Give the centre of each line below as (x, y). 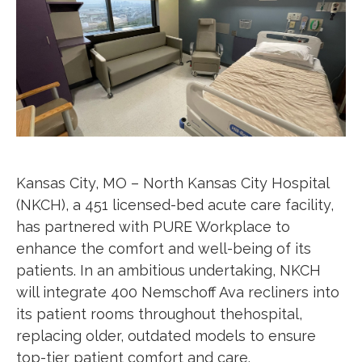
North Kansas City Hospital (236, 183)
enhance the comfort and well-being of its (164, 248)
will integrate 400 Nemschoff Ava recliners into (178, 292)
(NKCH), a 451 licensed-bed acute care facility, (175, 204)
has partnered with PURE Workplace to (153, 226)
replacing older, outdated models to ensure (166, 335)
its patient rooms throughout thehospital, (159, 314)
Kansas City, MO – (80, 183)
